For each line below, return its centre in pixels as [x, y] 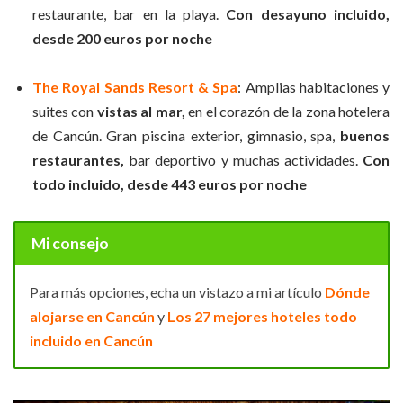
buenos [365, 136]
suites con [65, 112]
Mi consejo [70, 244]
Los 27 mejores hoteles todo [262, 317]
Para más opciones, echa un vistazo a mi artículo [177, 292]
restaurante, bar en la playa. [130, 13]
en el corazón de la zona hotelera [287, 112]
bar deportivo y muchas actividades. [243, 160]
